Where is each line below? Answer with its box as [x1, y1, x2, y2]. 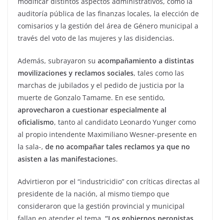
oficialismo [18, 117, 54, 127]
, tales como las [134, 68, 184, 78]
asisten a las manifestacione [18, 154, 112, 164]
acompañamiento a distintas [96, 55, 194, 65]
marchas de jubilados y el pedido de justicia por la [18, 80, 184, 90]
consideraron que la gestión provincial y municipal [18, 201, 185, 211]
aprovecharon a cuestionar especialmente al [18, 105, 166, 114]
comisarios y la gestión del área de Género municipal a [18, 21, 198, 30]
